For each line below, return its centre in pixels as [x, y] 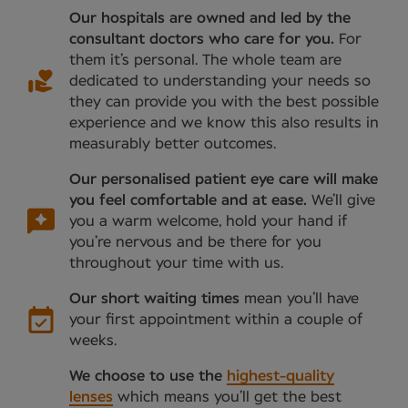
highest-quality [280, 376]
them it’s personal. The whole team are [205, 60]
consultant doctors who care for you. [204, 39]
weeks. [93, 340]
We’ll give [343, 200]
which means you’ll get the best [227, 397]
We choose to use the [148, 376]
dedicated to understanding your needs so [220, 81]
